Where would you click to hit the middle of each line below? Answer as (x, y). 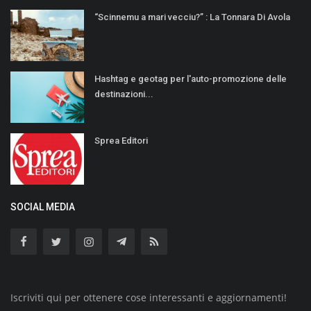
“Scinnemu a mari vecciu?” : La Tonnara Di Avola (192, 17)
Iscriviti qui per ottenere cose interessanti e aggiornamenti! (149, 297)
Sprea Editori (121, 140)
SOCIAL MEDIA (43, 207)
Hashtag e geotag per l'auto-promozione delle (191, 78)
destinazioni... (124, 94)
